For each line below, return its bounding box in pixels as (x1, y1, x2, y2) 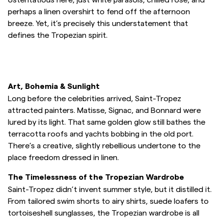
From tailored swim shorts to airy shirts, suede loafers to (8, 196, 209, 205)
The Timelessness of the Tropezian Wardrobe (8, 173, 184, 181)
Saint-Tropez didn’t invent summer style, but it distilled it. (8, 184, 212, 193)
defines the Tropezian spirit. (8, 30, 108, 39)
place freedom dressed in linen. (8, 152, 119, 162)
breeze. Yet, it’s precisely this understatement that (8, 18, 188, 27)
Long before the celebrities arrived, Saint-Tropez (8, 93, 181, 103)
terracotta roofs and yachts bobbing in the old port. (8, 129, 193, 138)
